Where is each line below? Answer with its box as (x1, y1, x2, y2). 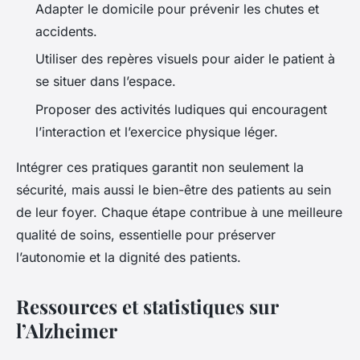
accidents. (35, 22, 97, 39)
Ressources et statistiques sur (16, 292, 278, 319)
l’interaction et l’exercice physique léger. (35, 123, 278, 140)
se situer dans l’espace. (35, 73, 176, 90)
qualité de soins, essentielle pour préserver (16, 226, 276, 243)
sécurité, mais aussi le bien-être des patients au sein (16, 181, 331, 198)
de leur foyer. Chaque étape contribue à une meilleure (16, 203, 342, 220)
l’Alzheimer (16, 317, 117, 343)
